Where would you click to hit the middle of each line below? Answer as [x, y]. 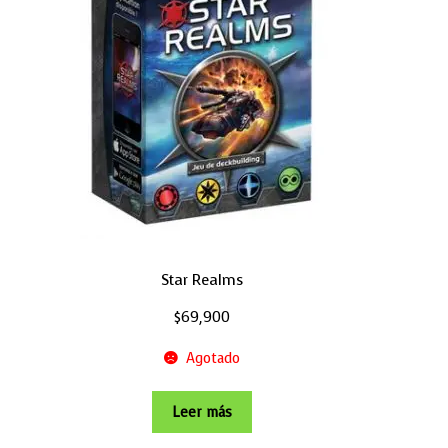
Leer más [202, 412]
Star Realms [202, 280]
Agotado [212, 359]
